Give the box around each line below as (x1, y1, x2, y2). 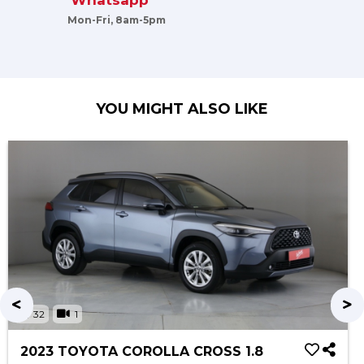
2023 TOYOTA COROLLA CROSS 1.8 (20, 344, 263, 359)
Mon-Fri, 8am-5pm (67, 14, 166, 26)
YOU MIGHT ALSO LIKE (96, 100, 268, 118)
